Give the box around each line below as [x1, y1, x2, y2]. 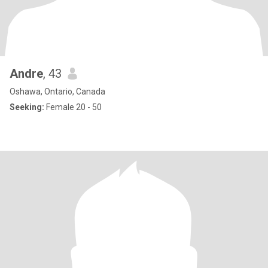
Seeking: [10, 102, 44, 112]
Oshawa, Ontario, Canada [10, 87, 105, 96]
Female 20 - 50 [44, 102, 102, 112]
